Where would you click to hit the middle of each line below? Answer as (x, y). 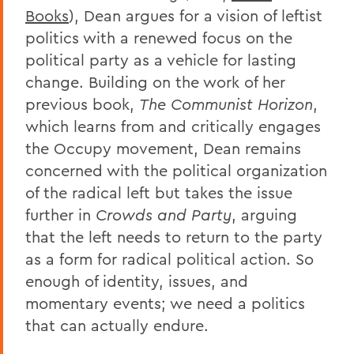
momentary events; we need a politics (165, 303)
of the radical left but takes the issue (159, 192)
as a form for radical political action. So (169, 259)
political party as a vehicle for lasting (161, 60)
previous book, (82, 104)
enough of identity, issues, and (137, 281)
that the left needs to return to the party (174, 237)
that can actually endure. (117, 325)
